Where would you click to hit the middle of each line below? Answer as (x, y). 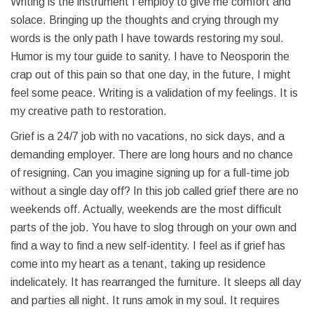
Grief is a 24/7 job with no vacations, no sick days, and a (148, 136)
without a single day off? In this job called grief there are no (155, 191)
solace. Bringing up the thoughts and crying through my (144, 20)
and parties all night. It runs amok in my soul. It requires (145, 300)
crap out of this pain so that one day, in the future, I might (151, 75)
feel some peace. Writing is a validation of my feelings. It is (154, 93)
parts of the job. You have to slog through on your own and (153, 227)
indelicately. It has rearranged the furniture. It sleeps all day (156, 282)
